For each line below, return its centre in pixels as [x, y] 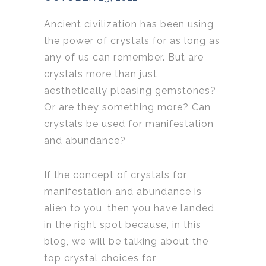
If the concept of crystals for [115, 175]
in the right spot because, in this [123, 225]
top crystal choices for [100, 258]
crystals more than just [101, 74]
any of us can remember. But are [124, 58]
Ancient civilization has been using [129, 24]
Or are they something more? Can [127, 107]
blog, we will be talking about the [126, 242]
